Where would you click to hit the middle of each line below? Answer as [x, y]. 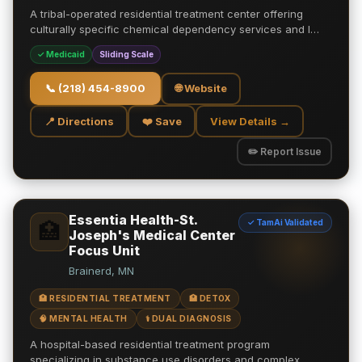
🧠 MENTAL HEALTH [83, 318]
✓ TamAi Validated [285, 222]
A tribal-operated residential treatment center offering [166, 14]
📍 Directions [79, 121]
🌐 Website [201, 88]
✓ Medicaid [61, 54]
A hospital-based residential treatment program [150, 344]
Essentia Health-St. [133, 220]
